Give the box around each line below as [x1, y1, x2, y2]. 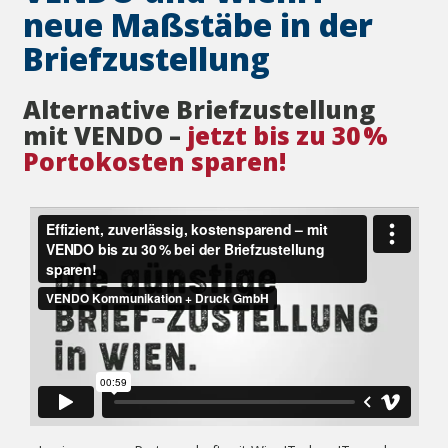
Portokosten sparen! [23, 145, 286, 179]
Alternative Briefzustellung [23, 93, 375, 127]
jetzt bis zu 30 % [187, 119, 388, 153]
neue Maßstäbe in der [23, 3, 373, 47]
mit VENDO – [23, 119, 187, 153]
